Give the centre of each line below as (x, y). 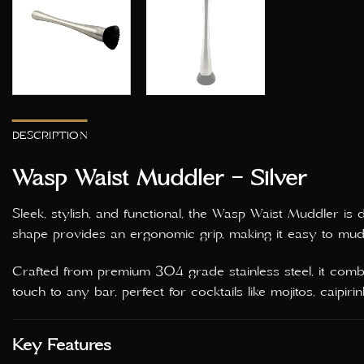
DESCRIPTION (50, 135)
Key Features (62, 345)
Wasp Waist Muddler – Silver (159, 178)
